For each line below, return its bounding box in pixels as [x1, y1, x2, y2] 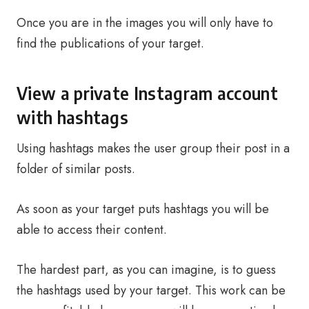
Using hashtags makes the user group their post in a [17, 139, 290, 157]
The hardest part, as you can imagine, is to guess [17, 261, 276, 279]
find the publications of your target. [17, 34, 204, 52]
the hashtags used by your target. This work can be [17, 281, 286, 299]
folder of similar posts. [17, 160, 135, 178]
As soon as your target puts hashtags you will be [17, 200, 269, 218]
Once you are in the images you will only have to [17, 14, 273, 32]
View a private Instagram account [17, 82, 278, 104]
